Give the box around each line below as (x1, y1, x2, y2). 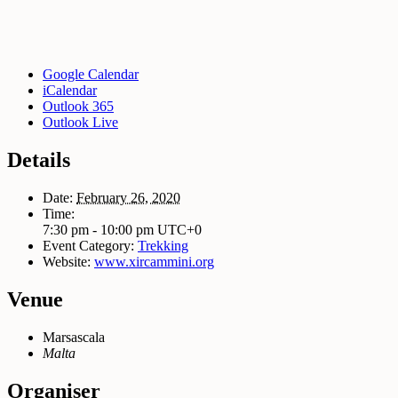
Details (7, 147, 70, 171)
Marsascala (43, 329, 105, 345)
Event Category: (43, 237, 134, 253)
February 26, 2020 (76, 189, 180, 205)
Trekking (138, 237, 188, 253)
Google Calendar (43, 66, 139, 82)
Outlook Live (43, 114, 118, 130)
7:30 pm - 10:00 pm (43, 221, 157, 237)
